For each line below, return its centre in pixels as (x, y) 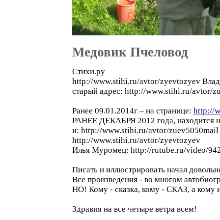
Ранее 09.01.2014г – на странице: (133, 111)
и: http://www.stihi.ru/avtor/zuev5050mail (145, 130)
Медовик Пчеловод (130, 52)
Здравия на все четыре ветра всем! (135, 209)
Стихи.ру (89, 71)
